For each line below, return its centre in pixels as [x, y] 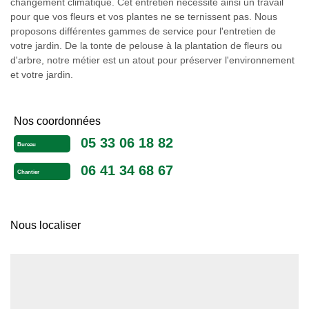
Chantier [28, 172]
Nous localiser [46, 225]
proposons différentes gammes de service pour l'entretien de [143, 31]
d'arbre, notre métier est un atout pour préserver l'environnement [152, 60]
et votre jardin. [42, 74]
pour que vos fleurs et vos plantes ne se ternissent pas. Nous [144, 17]
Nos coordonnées [57, 121]
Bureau [27, 145]
